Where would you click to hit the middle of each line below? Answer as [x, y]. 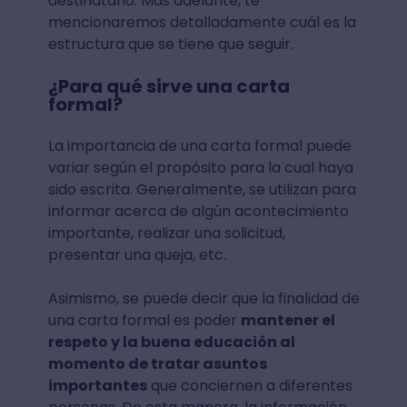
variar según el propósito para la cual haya [200, 167]
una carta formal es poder [144, 320]
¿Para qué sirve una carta [169, 86]
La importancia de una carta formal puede [199, 145]
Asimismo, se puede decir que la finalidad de [203, 298]
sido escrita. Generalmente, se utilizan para [202, 189]
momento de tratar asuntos [157, 363]
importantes [97, 385]
